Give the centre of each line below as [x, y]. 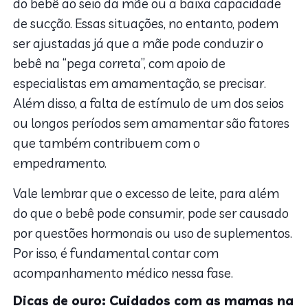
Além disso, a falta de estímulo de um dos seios [149, 103]
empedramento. [60, 163]
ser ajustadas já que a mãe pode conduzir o [139, 43]
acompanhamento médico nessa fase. [123, 273]
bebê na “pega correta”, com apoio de [120, 63]
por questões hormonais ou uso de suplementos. [153, 233]
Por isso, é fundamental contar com [116, 253]
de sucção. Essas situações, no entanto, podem [146, 23]
